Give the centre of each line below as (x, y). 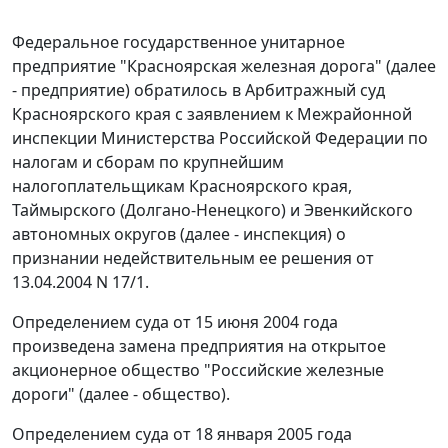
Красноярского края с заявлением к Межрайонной (212, 114)
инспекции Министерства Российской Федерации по (220, 138)
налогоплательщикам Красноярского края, (182, 186)
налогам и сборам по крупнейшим (148, 162)
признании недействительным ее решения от (193, 258)
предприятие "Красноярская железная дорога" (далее (224, 66)
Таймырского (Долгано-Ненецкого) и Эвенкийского (212, 210)
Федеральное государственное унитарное (178, 42)
